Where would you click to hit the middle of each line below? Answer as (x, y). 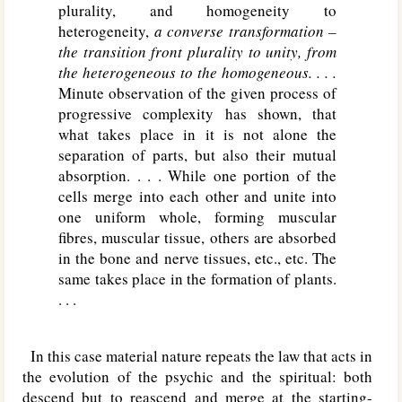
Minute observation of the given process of (197, 93)
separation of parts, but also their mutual (197, 155)
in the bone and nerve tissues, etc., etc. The (197, 258)
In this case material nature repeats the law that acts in (197, 356)
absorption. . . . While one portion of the (197, 175)
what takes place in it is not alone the (197, 134)
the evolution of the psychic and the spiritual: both (197, 376)
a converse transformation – (245, 31)
